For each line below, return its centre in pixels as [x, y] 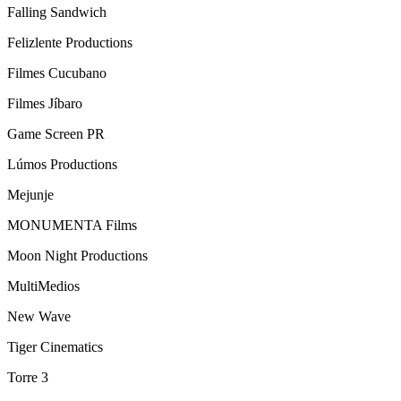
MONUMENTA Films [72, 226]
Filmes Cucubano [57, 73]
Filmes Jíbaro [45, 104]
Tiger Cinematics [55, 347]
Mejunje [30, 195]
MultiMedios [43, 286]
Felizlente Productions [70, 43]
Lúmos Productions [62, 165]
